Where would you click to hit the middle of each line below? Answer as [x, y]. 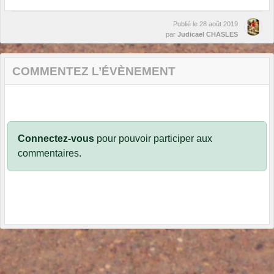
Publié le [186, 24]
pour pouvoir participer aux [153, 138]
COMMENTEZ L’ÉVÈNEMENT [94, 71]
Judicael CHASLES [208, 34]
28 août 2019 [219, 24]
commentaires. [50, 153]
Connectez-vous [56, 138]
